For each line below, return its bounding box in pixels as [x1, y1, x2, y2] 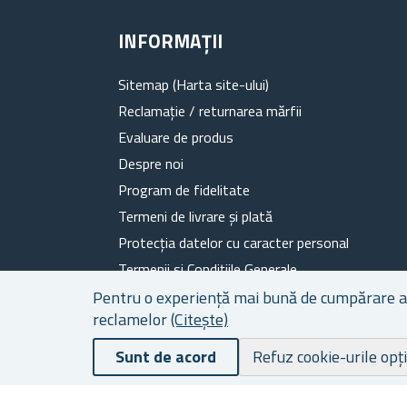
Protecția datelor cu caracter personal [118, 231, 349, 253]
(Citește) [171, 307, 228, 332]
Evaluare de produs [118, 125, 233, 148]
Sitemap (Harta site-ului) [118, 73, 269, 95]
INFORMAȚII [118, 25, 223, 55]
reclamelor [93, 307, 171, 332]
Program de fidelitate [118, 178, 250, 201]
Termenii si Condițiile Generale [118, 257, 297, 280]
